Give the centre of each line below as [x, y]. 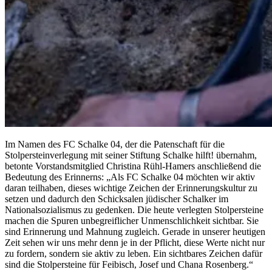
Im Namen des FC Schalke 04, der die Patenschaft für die [115, 144]
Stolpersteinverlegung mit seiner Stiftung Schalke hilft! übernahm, [131, 155]
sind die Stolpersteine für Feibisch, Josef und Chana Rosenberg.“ [129, 264]
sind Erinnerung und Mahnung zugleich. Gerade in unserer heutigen [135, 231]
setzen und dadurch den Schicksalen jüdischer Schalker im [117, 199]
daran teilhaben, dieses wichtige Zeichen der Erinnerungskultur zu [131, 188]
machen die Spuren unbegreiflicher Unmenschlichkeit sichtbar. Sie [132, 220]
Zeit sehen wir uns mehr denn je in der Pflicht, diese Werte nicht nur [135, 242]
